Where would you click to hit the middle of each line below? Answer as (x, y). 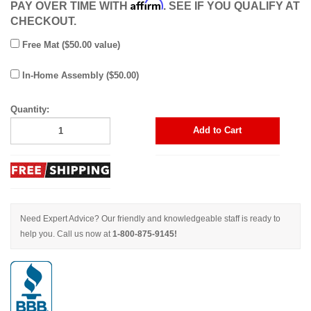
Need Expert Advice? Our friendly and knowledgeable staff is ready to (150, 219)
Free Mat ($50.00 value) (70, 44)
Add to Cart (218, 130)
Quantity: (30, 109)
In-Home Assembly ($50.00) (79, 75)
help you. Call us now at (66, 234)
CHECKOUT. (43, 21)
